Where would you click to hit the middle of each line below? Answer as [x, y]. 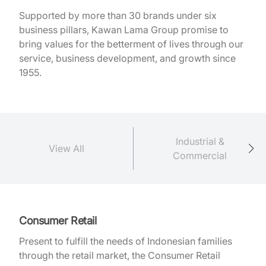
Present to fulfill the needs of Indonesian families [126, 241]
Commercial [200, 155]
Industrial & [200, 141]
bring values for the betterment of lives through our [131, 44]
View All [66, 148]
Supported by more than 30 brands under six [118, 15]
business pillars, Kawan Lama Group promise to [124, 29]
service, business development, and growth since [127, 58]
